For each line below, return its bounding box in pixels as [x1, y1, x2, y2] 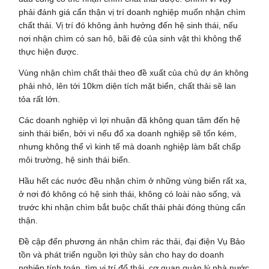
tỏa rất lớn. [19, 94, 61, 104]
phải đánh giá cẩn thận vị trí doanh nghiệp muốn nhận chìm [19, 7, 246, 17]
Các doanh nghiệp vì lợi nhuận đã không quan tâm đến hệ [19, 115, 241, 125]
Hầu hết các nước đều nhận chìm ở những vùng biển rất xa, [19, 175, 247, 186]
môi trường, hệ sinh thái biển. [19, 154, 131, 165]
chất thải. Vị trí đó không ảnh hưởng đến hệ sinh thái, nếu [19, 20, 238, 30]
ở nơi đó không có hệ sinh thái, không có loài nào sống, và [19, 189, 241, 199]
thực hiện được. [19, 46, 79, 56]
